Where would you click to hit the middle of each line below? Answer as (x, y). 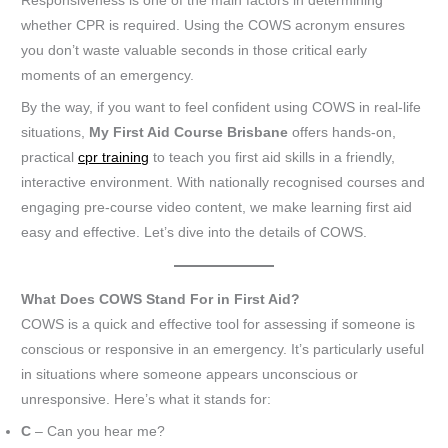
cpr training (114, 157)
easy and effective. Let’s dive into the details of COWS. (194, 232)
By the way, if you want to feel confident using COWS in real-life (221, 107)
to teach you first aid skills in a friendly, (272, 157)
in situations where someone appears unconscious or (190, 374)
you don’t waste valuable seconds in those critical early (194, 51)
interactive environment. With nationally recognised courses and (223, 182)
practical (50, 157)
